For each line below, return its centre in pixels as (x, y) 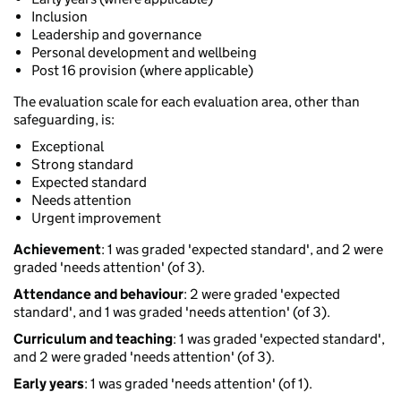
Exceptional (68, 147)
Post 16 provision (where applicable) (142, 71)
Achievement (57, 250)
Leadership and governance (116, 35)
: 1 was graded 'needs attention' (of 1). (198, 384)
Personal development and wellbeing (144, 53)
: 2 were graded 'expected (262, 294)
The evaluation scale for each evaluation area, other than (187, 102)
